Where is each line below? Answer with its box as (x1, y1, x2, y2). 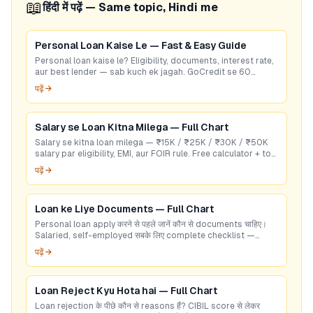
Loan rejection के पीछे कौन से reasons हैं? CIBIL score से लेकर (35, 301, 260, 311)
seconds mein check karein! (35, 78, 148, 88)
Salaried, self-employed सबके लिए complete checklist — (35, 231, 255, 240)
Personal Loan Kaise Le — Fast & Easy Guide (35, 40, 247, 51)
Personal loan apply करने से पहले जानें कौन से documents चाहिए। (35, 219, 267, 229)
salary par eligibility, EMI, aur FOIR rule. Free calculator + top (35, 149, 277, 159)
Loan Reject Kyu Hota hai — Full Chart (35, 285, 217, 296)
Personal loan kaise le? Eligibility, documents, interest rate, (35, 56, 274, 66)
